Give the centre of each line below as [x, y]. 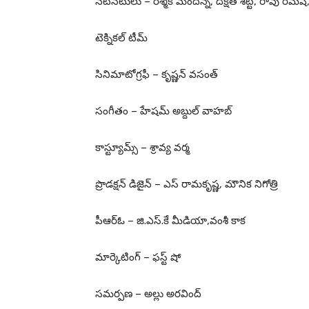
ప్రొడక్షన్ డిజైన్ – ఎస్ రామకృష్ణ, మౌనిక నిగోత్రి [187, 185]
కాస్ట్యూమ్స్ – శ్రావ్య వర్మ [142, 148]
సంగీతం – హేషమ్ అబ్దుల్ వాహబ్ [163, 111]
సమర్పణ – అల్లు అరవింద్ [148, 294]
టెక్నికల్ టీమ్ [121, 38]
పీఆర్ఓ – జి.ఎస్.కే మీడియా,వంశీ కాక [170, 221]
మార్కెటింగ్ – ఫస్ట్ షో [138, 258]
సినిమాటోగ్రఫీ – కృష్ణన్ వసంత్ [157, 75]
